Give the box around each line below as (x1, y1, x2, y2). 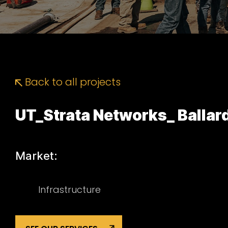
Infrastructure (38, 183, 101, 196)
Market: (15, 149, 58, 162)
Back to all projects (22, 75, 121, 89)
